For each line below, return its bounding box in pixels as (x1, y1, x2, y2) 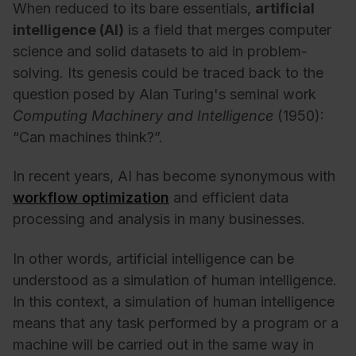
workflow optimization (13, 189, 169, 207)
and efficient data (169, 189, 288, 207)
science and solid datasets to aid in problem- (13, 42, 308, 60)
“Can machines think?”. (13, 128, 163, 145)
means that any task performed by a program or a (13, 314, 339, 331)
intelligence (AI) (13, 21, 124, 38)
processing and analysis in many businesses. (13, 211, 305, 228)
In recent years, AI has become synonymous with (13, 168, 335, 185)
